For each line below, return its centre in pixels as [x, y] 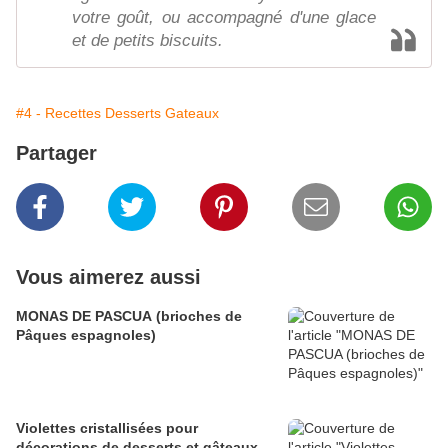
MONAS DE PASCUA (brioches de [129, 316]
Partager [56, 153]
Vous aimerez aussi [108, 277]
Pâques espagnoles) [86, 335]
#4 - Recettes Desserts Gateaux [117, 113]
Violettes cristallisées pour [107, 428]
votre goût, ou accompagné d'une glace [224, 18]
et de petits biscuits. [147, 41]
